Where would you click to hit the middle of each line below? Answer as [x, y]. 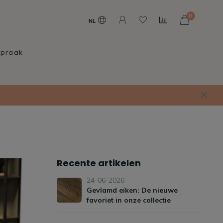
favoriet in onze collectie [128, 200]
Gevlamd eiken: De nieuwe [132, 190]
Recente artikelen [99, 163]
